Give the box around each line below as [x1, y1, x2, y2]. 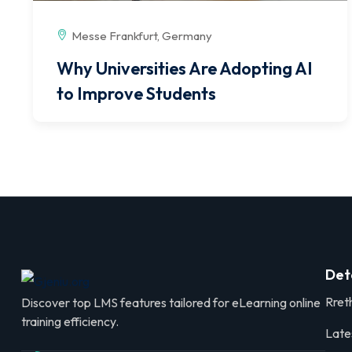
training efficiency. [21, 313, 119, 330]
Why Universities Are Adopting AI [57, 57, 313, 80]
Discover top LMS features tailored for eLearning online [21, 295, 321, 311]
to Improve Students [57, 82, 216, 105]
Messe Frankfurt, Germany [71, 28, 212, 44]
